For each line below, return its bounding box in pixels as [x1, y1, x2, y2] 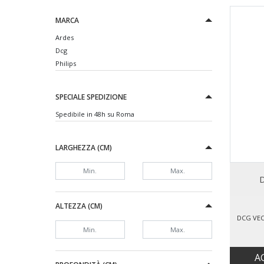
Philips [55, 58, 76, 68]
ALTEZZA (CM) [55, 201, 103, 212]
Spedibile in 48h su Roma [55, 109, 134, 118]
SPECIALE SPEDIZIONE [55, 91, 127, 102]
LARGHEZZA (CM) [55, 142, 112, 153]
